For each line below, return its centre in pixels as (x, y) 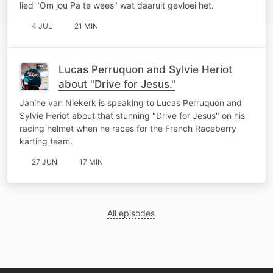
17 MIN (91, 161)
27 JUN (44, 161)
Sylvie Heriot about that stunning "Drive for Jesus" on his (132, 115)
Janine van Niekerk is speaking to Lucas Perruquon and (131, 102)
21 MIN (86, 26)
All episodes (131, 213)
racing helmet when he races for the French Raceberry (128, 128)
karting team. (46, 141)
